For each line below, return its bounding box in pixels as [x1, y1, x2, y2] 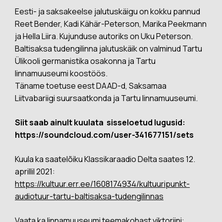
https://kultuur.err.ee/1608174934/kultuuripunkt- [15, 178, 190, 189]
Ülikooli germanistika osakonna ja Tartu [15, 55, 156, 66]
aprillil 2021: [15, 166, 55, 177]
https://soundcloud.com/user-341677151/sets [15, 129, 194, 140]
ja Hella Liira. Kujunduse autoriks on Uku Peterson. [15, 31, 193, 42]
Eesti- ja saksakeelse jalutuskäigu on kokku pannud [15, 6, 200, 17]
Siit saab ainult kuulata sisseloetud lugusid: [15, 117, 185, 128]
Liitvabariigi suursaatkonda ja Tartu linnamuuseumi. [15, 93, 198, 104]
